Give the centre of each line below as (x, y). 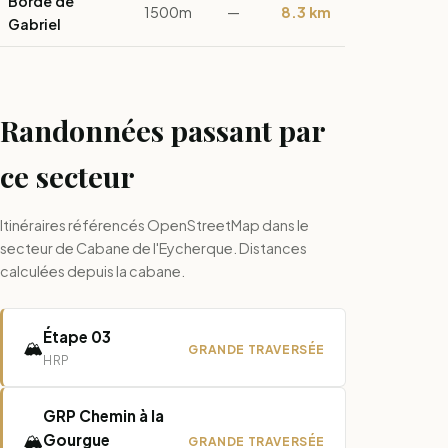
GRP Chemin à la (103, 415)
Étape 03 (77, 336)
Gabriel (34, 24)
